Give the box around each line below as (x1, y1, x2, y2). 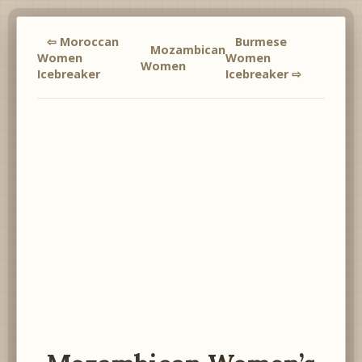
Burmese (234, 34, 287, 49)
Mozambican (149, 42, 225, 57)
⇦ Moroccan (47, 34, 119, 49)
